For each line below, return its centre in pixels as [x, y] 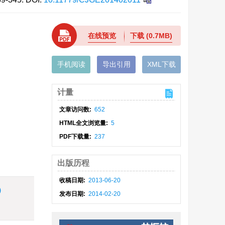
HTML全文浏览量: [85, 123]
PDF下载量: [76, 137]
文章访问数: [76, 109]
